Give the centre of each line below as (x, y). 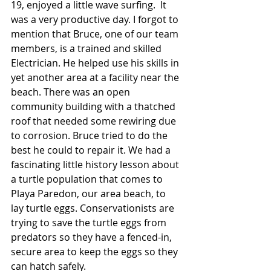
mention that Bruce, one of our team (96, 34)
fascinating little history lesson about (96, 165)
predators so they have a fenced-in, (93, 237)
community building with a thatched (94, 106)
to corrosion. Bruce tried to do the (90, 135)
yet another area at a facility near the (96, 77)
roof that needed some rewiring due (95, 121)
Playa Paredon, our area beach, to (90, 194)
